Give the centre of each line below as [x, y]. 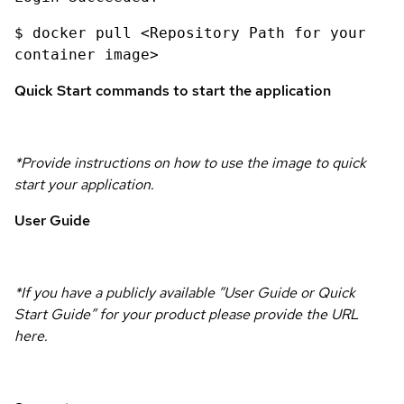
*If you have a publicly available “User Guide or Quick [185, 293]
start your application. [84, 185]
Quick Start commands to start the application [173, 91]
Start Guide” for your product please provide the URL [187, 315]
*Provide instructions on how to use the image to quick [190, 163]
